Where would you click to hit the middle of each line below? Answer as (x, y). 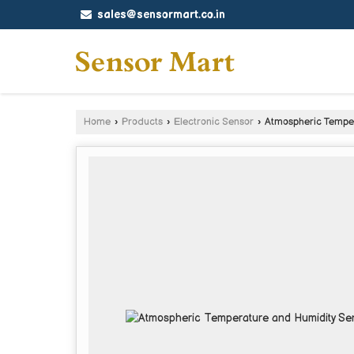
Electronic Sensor (214, 122)
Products (142, 122)
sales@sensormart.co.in (161, 15)
